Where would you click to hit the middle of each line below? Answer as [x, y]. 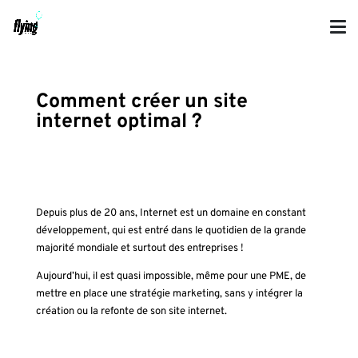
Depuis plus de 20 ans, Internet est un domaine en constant [171, 213]
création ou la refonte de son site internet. [131, 312]
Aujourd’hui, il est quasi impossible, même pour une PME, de [171, 276]
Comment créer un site [141, 102]
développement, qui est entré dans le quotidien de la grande [171, 231]
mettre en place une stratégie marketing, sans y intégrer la [169, 294]
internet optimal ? [119, 122]
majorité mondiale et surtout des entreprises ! [139, 249]
